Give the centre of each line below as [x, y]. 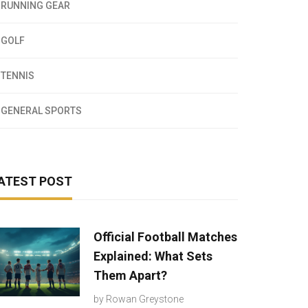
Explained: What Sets [153, 256]
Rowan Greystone [145, 299]
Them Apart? [130, 275]
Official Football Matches [165, 237]
